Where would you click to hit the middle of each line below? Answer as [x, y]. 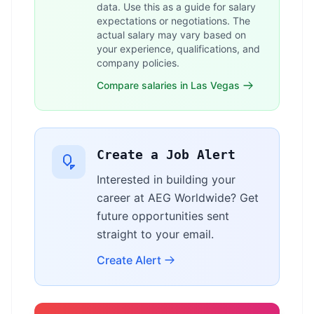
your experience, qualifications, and [178, 49]
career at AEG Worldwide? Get [178, 198]
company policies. [138, 63]
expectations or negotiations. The [173, 21]
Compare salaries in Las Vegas [168, 85]
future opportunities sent [163, 216]
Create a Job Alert [166, 155]
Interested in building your [166, 179]
